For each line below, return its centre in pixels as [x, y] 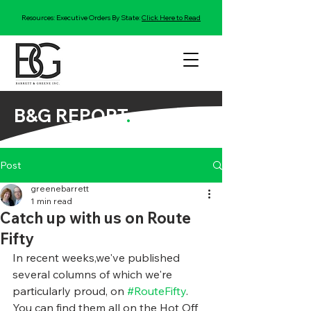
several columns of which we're [94, 274]
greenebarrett [60, 188]
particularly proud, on [70, 291]
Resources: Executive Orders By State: [82, 18]
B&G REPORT [70, 116]
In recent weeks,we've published [98, 258]
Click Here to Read [171, 18]
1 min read [51, 201]
